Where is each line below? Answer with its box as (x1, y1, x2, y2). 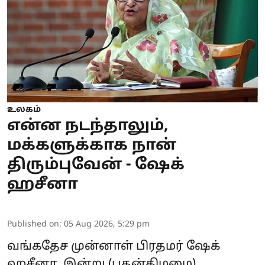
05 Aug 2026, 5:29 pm (64, 219, 150, 230)
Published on (7, 219, 59, 230)
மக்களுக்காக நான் (7, 136, 176, 156)
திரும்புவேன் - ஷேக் (7, 156, 185, 176)
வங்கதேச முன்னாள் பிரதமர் (7, 240, 186, 254)
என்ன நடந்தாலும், (7, 117, 169, 137)
